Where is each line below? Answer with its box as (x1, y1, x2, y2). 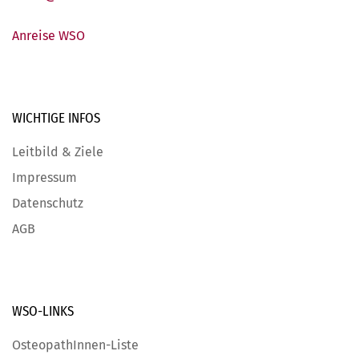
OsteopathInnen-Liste (12, 337, 139, 353)
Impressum (12, 170, 77, 186)
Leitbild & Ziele (12, 144, 103, 160)
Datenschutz (12, 196, 83, 212)
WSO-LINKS (12, 303, 74, 321)
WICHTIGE (12, 110, 65, 127)
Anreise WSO (12, 28, 85, 44)
